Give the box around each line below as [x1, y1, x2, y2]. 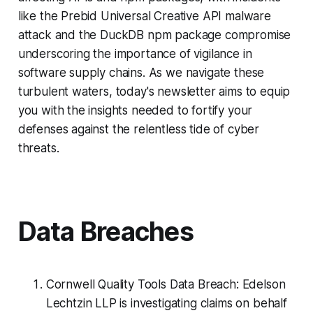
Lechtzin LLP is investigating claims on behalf [45, 296, 287, 311]
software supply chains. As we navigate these [17, 66, 265, 80]
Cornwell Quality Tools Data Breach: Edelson [45, 277, 286, 292]
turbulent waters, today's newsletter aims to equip [17, 85, 291, 99]
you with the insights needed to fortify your [17, 103, 253, 118]
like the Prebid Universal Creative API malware [17, 9, 271, 24]
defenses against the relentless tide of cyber [17, 122, 260, 137]
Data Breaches [17, 216, 194, 248]
